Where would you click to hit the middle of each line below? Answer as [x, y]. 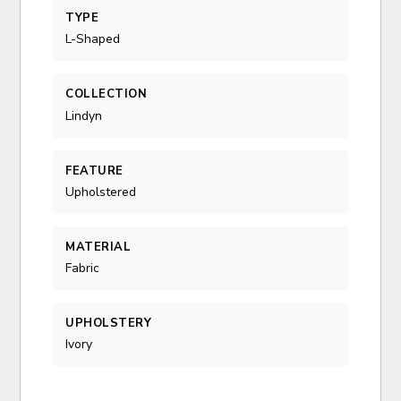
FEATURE [94, 171]
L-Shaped [93, 39]
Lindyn [84, 115]
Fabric [83, 269]
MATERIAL [98, 247]
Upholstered [101, 192]
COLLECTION [107, 94]
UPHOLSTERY [109, 324]
